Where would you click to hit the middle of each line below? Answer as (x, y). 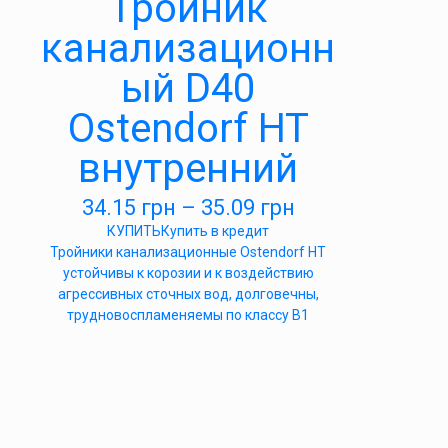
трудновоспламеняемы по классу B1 (188, 315)
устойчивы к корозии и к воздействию (188, 273)
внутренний (188, 168)
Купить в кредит (215, 231)
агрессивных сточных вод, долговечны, (188, 294)
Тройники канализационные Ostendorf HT (188, 252)
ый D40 (188, 88)
